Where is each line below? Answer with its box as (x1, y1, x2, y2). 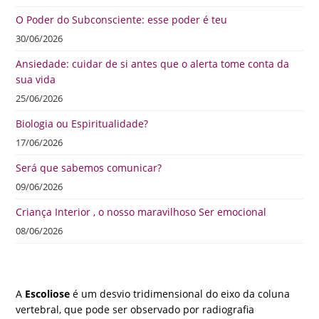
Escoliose (25, 287, 70, 301)
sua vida (16, 73, 56, 87)
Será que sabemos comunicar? (16, 161, 162, 175)
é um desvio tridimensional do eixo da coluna (70, 287, 291, 301)
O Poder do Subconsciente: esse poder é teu (16, 13, 228, 27)
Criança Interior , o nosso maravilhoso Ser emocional (16, 205, 267, 219)
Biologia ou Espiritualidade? (16, 117, 149, 131)
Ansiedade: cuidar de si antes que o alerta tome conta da (16, 57, 290, 71)
